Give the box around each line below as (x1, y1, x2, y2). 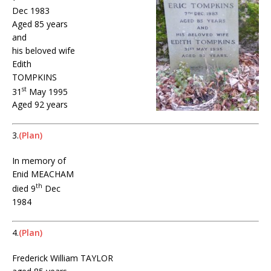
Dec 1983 (12, 4, 50, 16)
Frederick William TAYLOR (12, 252, 113, 264)
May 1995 (27, 85, 68, 97)
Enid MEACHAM (12, 168, 74, 180)
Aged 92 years (12, 99, 68, 111)
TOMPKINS (12, 71, 57, 83)
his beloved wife (12, 44, 75, 56)
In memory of (12, 155, 66, 167)
